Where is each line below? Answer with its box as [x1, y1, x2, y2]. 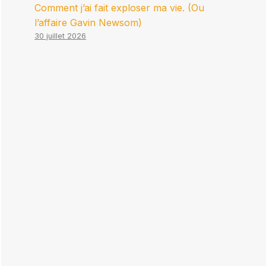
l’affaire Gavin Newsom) [34, 17, 142, 29]
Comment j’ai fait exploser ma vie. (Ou [34, 2, 205, 14]
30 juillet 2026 [34, 31, 87, 41]
